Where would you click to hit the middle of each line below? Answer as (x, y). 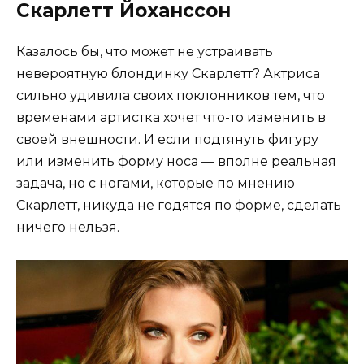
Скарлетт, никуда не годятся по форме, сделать (179, 205)
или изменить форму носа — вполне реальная (176, 161)
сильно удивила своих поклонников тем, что (171, 95)
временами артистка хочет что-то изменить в (171, 117)
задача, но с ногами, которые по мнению (156, 183)
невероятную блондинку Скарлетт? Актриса (168, 73)
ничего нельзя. (68, 227)
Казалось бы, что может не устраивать (145, 51)
